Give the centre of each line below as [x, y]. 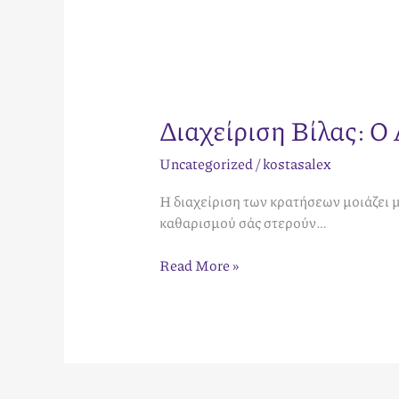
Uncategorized [206, 163]
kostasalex [297, 163]
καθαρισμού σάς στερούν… [243, 223]
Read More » [199, 265]
